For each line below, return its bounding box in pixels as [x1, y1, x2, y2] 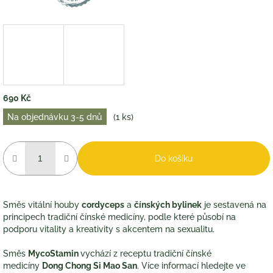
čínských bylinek [134, 199, 202, 210]
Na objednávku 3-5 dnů [7, 112, 102, 122]
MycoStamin [28, 248, 79, 258]
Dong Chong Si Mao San [42, 260, 137, 271]
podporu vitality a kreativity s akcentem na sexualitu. [3, 224, 214, 234]
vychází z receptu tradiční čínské [80, 248, 211, 258]
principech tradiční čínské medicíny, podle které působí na [3, 211, 236, 222]
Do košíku [155, 153, 193, 163]
